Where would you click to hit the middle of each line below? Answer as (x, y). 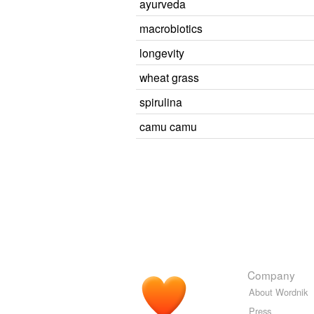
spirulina (161, 102)
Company (271, 275)
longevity (162, 53)
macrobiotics (171, 28)
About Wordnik (278, 292)
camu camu (168, 126)
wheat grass (169, 77)
